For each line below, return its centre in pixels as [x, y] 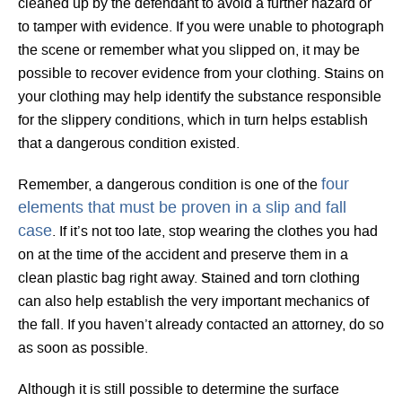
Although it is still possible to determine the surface [179, 390]
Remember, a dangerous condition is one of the [170, 185]
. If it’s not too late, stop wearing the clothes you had [215, 232]
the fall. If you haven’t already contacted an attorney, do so [201, 325]
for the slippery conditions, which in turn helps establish [193, 121]
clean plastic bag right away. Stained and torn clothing [189, 279]
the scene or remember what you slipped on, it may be [189, 51]
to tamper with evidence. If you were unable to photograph [201, 27]
